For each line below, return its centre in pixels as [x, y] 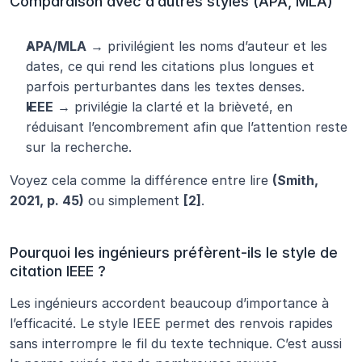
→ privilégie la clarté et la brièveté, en [173, 107]
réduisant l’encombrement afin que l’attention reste [187, 127]
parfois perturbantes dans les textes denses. [165, 87]
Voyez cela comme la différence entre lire [141, 181]
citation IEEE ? [58, 271]
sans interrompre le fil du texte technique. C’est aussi [176, 344]
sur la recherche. [79, 147]
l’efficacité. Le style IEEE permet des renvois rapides [171, 324]
